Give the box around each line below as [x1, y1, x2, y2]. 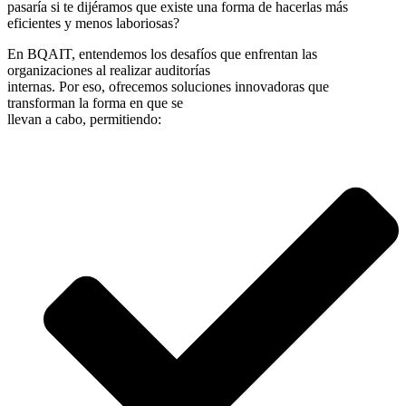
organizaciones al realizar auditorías [7, 62, 210, 78]
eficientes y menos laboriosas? [7, 14, 179, 31]
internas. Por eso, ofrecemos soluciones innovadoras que [7, 78, 329, 94]
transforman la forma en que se [7, 94, 183, 111]
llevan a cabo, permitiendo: [7, 111, 161, 127]
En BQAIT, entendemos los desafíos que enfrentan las [7, 45, 317, 62]
